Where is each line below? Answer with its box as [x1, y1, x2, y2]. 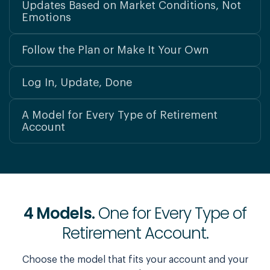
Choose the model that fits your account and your [22, 255, 248, 265]
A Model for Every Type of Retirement [22, 110, 218, 121]
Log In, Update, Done [22, 77, 132, 88]
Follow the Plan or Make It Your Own [22, 45, 209, 55]
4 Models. [24, 202, 95, 224]
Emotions [22, 12, 71, 23]
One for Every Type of [95, 202, 246, 224]
